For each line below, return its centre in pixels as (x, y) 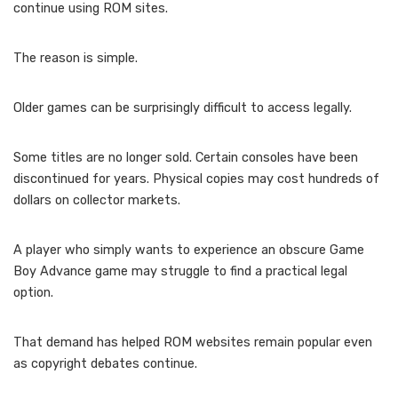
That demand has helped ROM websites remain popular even (193, 342)
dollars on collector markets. (97, 200)
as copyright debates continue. (105, 363)
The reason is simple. (76, 58)
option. (33, 292)
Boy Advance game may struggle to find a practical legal (180, 271)
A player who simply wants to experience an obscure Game (189, 250)
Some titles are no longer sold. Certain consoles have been (186, 157)
